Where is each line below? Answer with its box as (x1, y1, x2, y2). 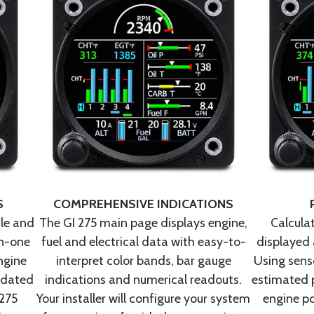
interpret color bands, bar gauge (55, 253, 231, 269)
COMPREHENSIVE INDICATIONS (53, 196, 234, 212)
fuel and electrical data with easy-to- (41, 234, 246, 250)
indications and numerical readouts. (45, 272, 243, 288)
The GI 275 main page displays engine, (39, 215, 248, 231)
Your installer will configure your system (36, 291, 251, 307)
